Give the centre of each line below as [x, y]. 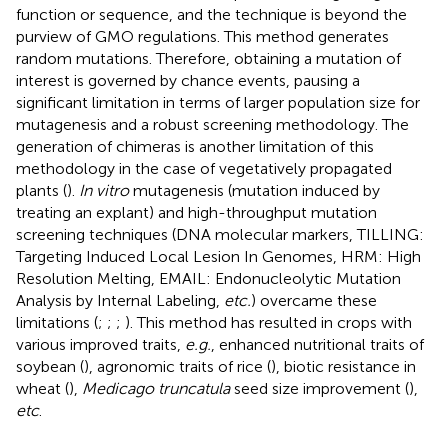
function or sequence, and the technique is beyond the [211, 14]
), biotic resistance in [343, 366]
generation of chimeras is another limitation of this [195, 146]
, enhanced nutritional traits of [317, 344]
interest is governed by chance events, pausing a [188, 80]
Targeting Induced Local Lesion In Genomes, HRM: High [218, 256]
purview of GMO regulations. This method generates [202, 36]
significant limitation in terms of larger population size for [218, 102]
